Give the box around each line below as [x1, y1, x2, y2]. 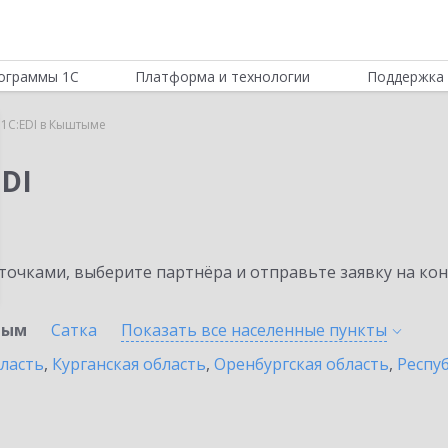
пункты [329, 319, 387, 341]
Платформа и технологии [135, 67, 311, 86]
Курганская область [52, 353, 206, 375]
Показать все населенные [121, 319, 329, 341]
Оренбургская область [214, 353, 389, 375]
